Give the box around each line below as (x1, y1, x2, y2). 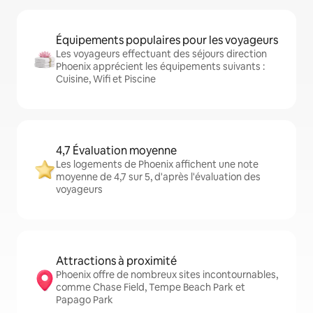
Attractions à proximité (56, 254, 177, 268)
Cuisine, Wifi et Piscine (56, 73, 156, 85)
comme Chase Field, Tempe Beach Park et (56, 281, 245, 293)
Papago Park (56, 293, 113, 306)
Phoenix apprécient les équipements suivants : (56, 60, 265, 73)
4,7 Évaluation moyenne (56, 143, 177, 158)
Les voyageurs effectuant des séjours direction (56, 48, 267, 60)
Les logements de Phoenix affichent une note (56, 158, 259, 170)
